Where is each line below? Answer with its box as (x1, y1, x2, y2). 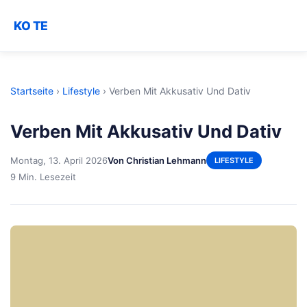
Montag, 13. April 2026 (10, 154, 108, 166)
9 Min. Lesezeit (10, 171, 76, 182)
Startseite (10, 85, 53, 97)
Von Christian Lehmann (108, 154, 206, 166)
